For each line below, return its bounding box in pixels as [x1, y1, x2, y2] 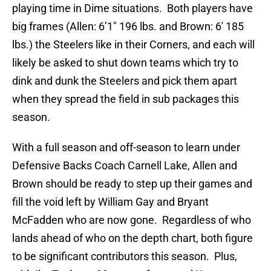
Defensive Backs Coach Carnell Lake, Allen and [12, 159, 237, 172]
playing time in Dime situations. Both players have [12, 2, 253, 15]
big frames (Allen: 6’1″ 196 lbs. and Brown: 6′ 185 [12, 20, 244, 33]
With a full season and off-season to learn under [12, 141, 240, 154]
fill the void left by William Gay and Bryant [12, 195, 209, 209]
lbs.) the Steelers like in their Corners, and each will [12, 38, 255, 51]
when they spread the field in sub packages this [12, 93, 239, 106]
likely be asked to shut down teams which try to [12, 56, 238, 70]
